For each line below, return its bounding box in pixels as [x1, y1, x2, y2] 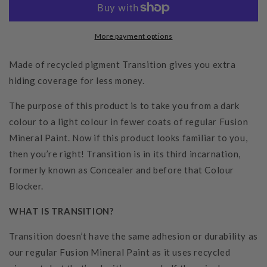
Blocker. [9, 181, 44, 192]
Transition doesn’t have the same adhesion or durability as [9, 231, 258, 242]
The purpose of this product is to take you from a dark [9, 100, 240, 111]
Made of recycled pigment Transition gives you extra [9, 59, 236, 70]
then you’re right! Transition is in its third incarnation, [9, 148, 241, 160]
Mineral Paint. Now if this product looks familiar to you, [9, 132, 248, 144]
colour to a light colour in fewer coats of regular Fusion [9, 116, 249, 128]
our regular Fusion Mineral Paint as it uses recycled [9, 247, 231, 258]
